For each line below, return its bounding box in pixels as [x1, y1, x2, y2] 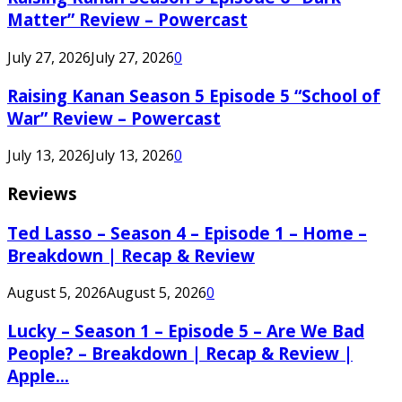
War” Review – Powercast [7, 106, 221, 129]
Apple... [7, 364, 69, 388]
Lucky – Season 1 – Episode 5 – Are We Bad [7, 319, 364, 343]
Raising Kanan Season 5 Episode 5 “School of [7, 83, 380, 107]
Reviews [7, 181, 77, 205]
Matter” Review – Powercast [7, 8, 248, 31]
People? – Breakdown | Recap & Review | [7, 342, 353, 365]
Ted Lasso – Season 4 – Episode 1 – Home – [7, 221, 367, 244]
